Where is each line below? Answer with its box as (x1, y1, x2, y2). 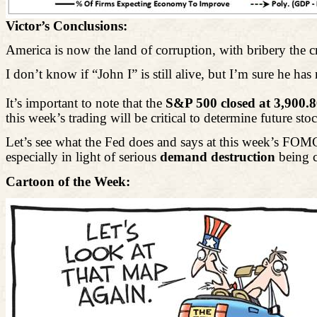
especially (6, 149, 62, 165)
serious (115, 149, 160, 165)
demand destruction (160, 149, 275, 165)
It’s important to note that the (6, 95, 166, 110)
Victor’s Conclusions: (6, 18, 127, 33)
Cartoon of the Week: (6, 173, 130, 189)
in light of (62, 149, 115, 165)
